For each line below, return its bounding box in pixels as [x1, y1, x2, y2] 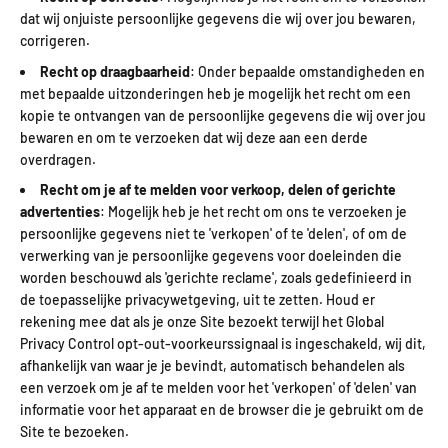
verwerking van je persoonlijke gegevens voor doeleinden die [20, 247, 402, 265]
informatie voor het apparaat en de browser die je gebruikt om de [20, 401, 424, 419]
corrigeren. [20, 32, 90, 50]
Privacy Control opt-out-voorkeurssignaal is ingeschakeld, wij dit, [20, 335, 426, 353]
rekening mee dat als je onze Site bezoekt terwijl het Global [20, 313, 384, 331]
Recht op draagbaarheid [40, 62, 190, 80]
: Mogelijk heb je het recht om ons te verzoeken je [100, 203, 407, 221]
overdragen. [20, 150, 96, 168]
